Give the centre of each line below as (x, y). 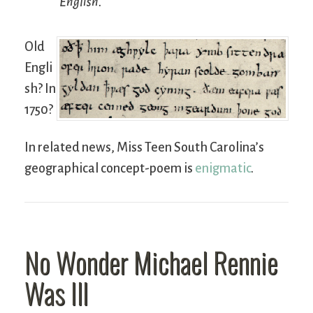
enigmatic (223, 169)
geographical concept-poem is (110, 169)
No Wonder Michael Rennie (151, 262)
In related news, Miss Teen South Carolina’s (144, 148)
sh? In (40, 89)
